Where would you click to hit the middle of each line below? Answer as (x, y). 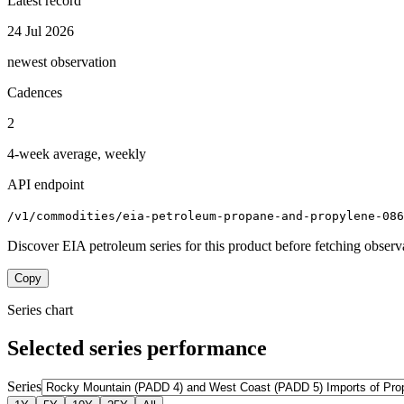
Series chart (40, 309)
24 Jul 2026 (41, 31)
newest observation (62, 61)
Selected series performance (137, 348)
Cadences (35, 92)
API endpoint (46, 184)
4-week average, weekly (77, 153)
